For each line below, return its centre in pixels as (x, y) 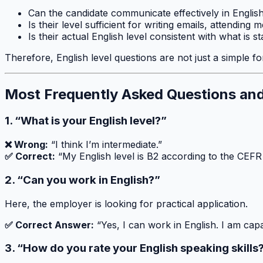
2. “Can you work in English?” (82, 180)
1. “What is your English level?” (86, 121)
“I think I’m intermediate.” (105, 145)
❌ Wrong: (26, 145)
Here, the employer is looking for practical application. (126, 203)
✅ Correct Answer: (49, 225)
